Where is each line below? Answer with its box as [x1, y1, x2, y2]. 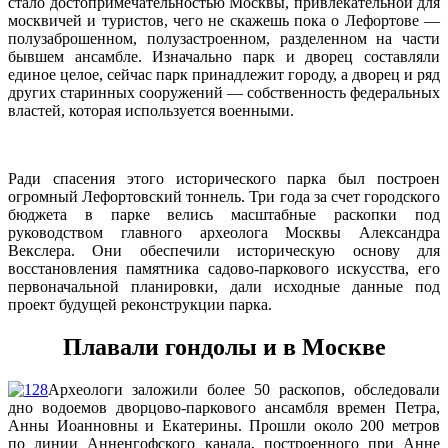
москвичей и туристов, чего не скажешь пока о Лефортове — [8, 12, 440, 30]
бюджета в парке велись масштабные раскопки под [8, 206, 440, 224]
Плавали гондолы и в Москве [62, 334, 386, 361]
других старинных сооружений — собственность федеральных [8, 84, 440, 102]
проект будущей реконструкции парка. [8, 296, 272, 314]
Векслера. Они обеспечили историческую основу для [8, 242, 440, 260]
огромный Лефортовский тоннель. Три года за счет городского [8, 188, 440, 206]
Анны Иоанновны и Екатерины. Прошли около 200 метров [8, 417, 440, 435]
